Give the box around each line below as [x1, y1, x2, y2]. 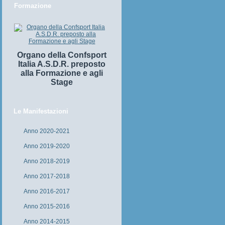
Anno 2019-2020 [24, 143, 70, 150]
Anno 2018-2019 [24, 158, 70, 165]
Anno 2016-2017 [24, 188, 70, 195]
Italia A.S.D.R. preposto [18, 60, 105, 68]
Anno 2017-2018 [24, 173, 70, 180]
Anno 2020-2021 [24, 128, 70, 135]
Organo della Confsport [17, 51, 106, 59]
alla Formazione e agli [21, 69, 103, 77]
